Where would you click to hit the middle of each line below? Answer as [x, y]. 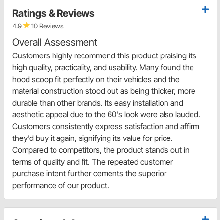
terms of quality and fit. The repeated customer [93, 161]
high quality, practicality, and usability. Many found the [103, 67]
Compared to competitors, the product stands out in [101, 150]
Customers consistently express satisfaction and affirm [106, 126]
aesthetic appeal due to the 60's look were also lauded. [106, 114]
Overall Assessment [55, 42]
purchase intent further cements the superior [89, 173]
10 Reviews [47, 26]
